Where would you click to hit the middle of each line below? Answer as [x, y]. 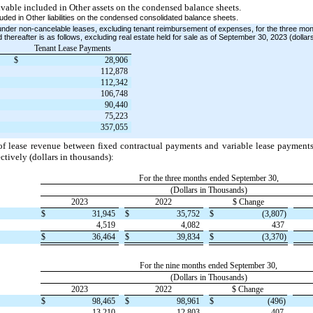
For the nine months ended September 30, [209, 265]
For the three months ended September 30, [209, 178]
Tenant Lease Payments [72, 48]
